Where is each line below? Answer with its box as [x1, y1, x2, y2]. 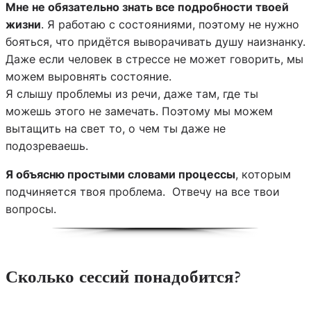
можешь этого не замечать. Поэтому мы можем [6, 103, 273, 118]
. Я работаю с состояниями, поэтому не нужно [41, 17, 299, 31]
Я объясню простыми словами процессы [6, 167, 235, 181]
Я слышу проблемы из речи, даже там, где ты [6, 86, 258, 101]
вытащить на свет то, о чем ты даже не [6, 121, 226, 135]
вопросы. [6, 201, 56, 216]
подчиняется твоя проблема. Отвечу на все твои [6, 184, 280, 199]
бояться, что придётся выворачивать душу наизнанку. [6, 34, 305, 49]
